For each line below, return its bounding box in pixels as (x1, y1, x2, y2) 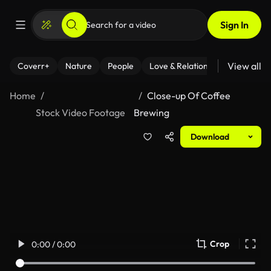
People (108, 60, 134, 71)
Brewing (133, 106, 169, 119)
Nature (65, 60, 92, 71)
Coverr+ (18, 60, 50, 71)
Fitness (243, 60, 269, 71)
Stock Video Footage (36, 106, 125, 119)
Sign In (220, 19, 249, 31)
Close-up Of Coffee (146, 90, 230, 102)
